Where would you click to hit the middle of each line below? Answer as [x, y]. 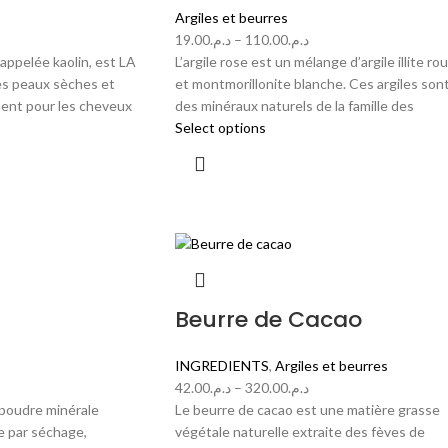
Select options [220, 128]
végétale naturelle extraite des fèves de [299, 431]
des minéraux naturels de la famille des [294, 106]
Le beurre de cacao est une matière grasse [307, 409]
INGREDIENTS [221, 365]
